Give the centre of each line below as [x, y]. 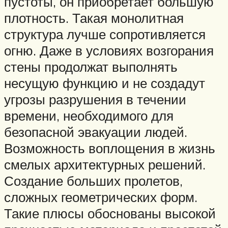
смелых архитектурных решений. [105, 164]
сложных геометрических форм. [101, 197]
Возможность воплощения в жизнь [110, 148]
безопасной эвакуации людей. [96, 132]
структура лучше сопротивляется [105, 34]
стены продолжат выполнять [91, 66]
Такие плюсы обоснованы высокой [110, 213]
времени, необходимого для [89, 115]
